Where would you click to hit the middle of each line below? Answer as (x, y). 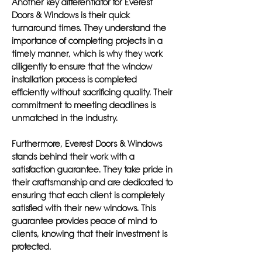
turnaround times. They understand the (89, 28)
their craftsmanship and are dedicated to (92, 182)
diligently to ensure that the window (82, 67)
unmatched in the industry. (65, 118)
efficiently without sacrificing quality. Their (92, 92)
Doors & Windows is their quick (71, 15)
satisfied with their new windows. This (84, 208)
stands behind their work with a (73, 157)
